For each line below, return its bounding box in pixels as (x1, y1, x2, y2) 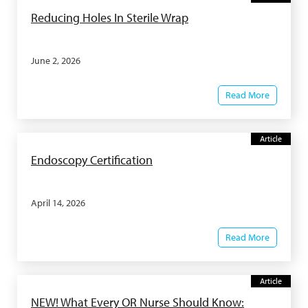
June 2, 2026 (31, 54, 80, 67)
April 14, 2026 (31, 197, 85, 209)
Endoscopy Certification (31, 152, 153, 168)
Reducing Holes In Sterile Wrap (31, 10, 188, 25)
